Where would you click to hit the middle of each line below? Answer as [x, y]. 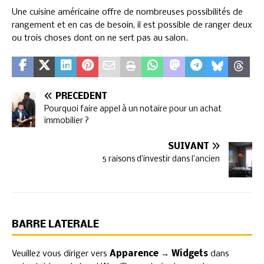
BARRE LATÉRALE [55, 225]
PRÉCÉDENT [81, 96]
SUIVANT [188, 146]
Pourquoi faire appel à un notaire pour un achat [133, 109]
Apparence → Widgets [159, 254]
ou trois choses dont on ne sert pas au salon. [100, 38]
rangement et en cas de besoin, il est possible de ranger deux [132, 25]
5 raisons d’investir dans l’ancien [161, 159]
